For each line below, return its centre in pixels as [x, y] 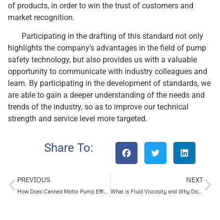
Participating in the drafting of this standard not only [106, 36]
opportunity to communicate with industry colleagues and [108, 72]
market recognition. [41, 17]
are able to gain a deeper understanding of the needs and [106, 95]
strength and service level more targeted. [78, 119]
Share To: [69, 148]
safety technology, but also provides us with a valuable [102, 60]
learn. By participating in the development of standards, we [109, 83]
